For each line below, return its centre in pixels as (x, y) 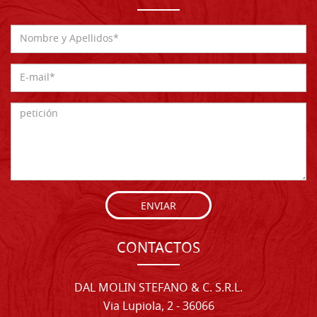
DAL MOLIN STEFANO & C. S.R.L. (158, 289)
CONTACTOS (158, 249)
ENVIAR (158, 207)
